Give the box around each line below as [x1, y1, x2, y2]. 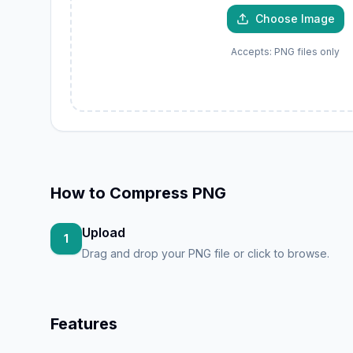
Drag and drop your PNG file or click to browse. [82, 247, 329, 260]
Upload [82, 225, 125, 240]
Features [50, 314, 117, 333]
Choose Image [255, 12, 335, 25]
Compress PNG [110, 184, 226, 203]
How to [50, 184, 110, 203]
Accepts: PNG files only [231, 46, 340, 58]
